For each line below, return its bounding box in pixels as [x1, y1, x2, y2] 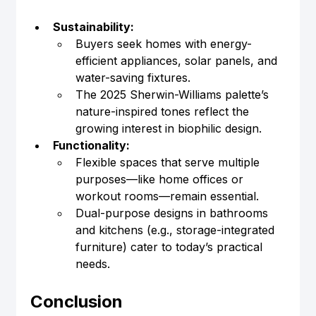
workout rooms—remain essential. [75, 189, 259, 204]
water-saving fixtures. [75, 71, 190, 85]
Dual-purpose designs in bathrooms [75, 206, 272, 221]
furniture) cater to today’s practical [75, 240, 266, 255]
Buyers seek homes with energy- [75, 37, 252, 51]
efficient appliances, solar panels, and [75, 54, 281, 68]
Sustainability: [52, 20, 134, 35]
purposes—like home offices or [75, 172, 247, 187]
